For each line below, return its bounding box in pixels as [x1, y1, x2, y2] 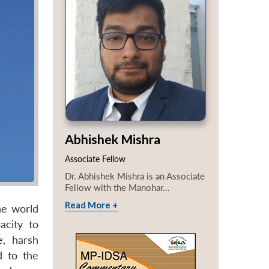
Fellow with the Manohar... [65, 182, 170, 193]
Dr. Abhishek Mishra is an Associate [65, 171, 205, 182]
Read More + [65, 199, 118, 211]
